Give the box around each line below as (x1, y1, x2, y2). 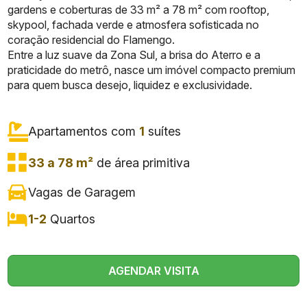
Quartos (47, 212, 96, 227)
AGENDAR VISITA (108, 263, 199, 278)
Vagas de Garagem (28, 185, 136, 199)
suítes (145, 124, 182, 138)
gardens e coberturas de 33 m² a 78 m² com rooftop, (8, 3, 270, 16)
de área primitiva (93, 156, 191, 170)
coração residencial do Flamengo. (8, 33, 175, 47)
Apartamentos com (28, 124, 140, 138)
